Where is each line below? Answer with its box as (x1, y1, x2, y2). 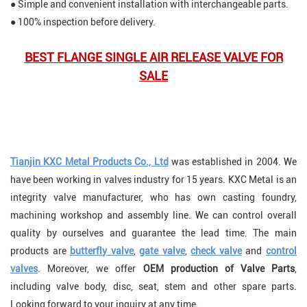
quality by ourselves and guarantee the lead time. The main (10, 228, 297, 239)
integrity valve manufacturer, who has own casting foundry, (10, 192, 297, 204)
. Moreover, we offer (38, 263, 143, 275)
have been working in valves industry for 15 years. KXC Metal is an (10, 174, 297, 186)
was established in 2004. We (168, 156, 297, 168)
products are (10, 245, 71, 257)
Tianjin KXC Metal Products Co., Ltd (10, 156, 169, 168)
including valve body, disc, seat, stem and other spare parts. (10, 281, 297, 293)
